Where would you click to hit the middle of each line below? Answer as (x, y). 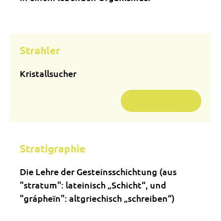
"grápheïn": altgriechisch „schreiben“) (97, 198)
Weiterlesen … (161, 101)
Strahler (40, 50)
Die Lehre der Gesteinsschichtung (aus (98, 171)
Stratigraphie (53, 148)
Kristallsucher (48, 73)
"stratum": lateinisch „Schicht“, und (93, 185)
